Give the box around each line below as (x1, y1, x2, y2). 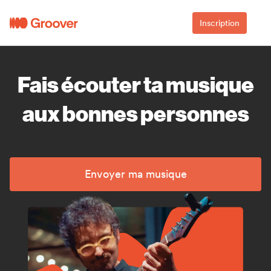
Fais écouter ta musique (17, 72, 254, 97)
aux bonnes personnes (22, 101, 249, 126)
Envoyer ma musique (84, 168, 187, 180)
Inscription (200, 18, 240, 28)
